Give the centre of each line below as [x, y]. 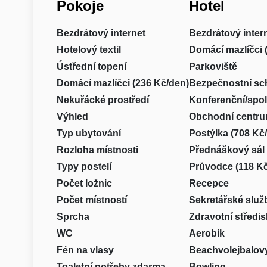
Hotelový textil [89, 50]
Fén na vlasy [85, 250]
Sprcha [73, 217]
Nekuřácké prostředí [103, 100]
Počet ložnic [84, 183]
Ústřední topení [91, 66]
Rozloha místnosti [97, 150]
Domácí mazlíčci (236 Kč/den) [122, 83]
